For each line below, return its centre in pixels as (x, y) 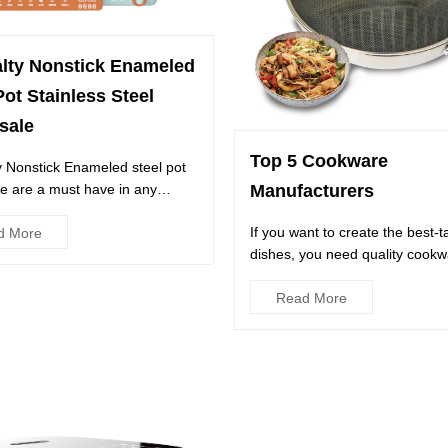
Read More (311, 298)
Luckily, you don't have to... (335, 276)
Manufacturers (312, 191)
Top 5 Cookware (319, 161)
